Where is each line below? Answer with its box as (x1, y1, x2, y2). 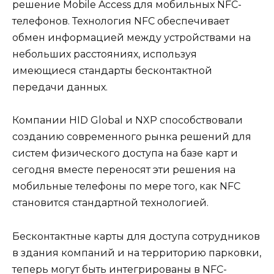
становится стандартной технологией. (12, 197, 209, 209)
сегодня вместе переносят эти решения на (12, 164, 235, 176)
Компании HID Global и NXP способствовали (12, 114, 243, 127)
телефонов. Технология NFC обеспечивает (12, 15, 229, 28)
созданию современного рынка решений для (12, 131, 251, 143)
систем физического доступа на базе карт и (12, 147, 238, 160)
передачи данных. (12, 81, 108, 94)
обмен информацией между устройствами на (12, 32, 251, 44)
